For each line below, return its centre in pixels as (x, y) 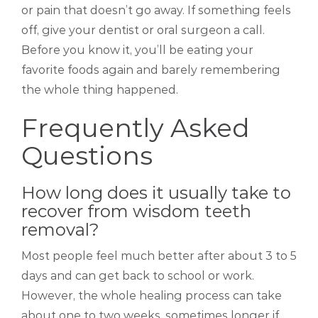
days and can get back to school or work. (138, 276)
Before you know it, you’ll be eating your (137, 50)
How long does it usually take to (156, 193)
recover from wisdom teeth (136, 212)
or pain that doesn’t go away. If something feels (156, 11)
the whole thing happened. (100, 90)
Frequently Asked (136, 128)
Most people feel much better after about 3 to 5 (159, 256)
